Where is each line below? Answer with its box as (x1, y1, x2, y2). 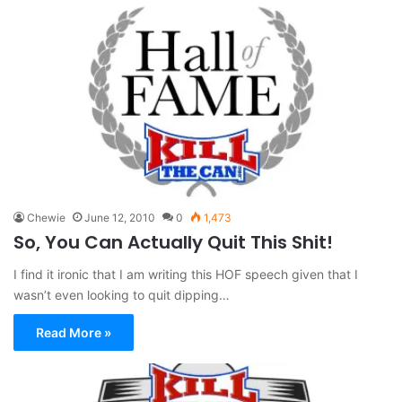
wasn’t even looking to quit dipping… (13, 287, 230, 303)
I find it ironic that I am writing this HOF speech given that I (13, 267, 358, 283)
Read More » (36, 325, 111, 341)
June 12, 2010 (84, 211, 155, 225)
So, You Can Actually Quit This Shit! (13, 230, 333, 256)
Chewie (27, 211, 66, 225)
